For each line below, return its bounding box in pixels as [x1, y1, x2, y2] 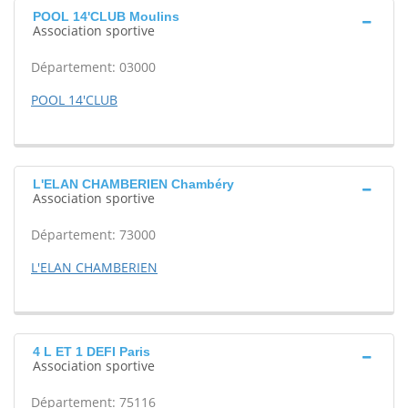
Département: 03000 [31, 58, 156, 76]
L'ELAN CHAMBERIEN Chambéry [33, 177, 234, 191]
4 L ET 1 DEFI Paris [33, 344, 150, 359]
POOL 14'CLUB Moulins [33, 9, 179, 24]
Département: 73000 [31, 226, 156, 243]
